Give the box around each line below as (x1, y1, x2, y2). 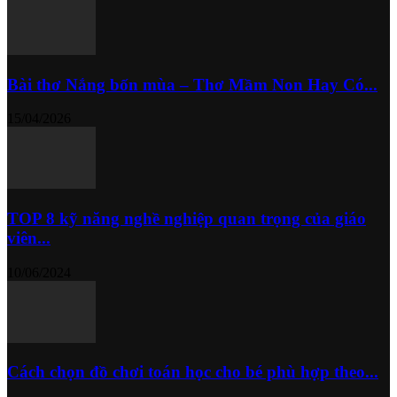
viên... (7, 228, 51, 247)
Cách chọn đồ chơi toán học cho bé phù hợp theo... (7, 362, 378, 382)
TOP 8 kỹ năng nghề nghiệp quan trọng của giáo (7, 208, 366, 228)
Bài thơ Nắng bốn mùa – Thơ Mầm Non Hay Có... (7, 74, 378, 94)
